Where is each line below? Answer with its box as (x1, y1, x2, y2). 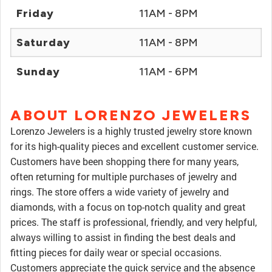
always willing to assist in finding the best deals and (10, 231, 236, 243)
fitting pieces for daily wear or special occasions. (10, 246, 222, 259)
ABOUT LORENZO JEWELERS (10, 106, 251, 124)
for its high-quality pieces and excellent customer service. (10, 140, 259, 152)
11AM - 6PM (139, 65, 198, 78)
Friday (16, 7, 54, 20)
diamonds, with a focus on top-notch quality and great (10, 200, 246, 213)
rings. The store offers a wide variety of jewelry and (10, 185, 229, 198)
